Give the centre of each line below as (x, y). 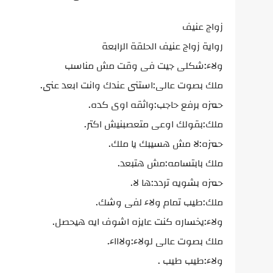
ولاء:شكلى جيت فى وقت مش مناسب (144, 66)
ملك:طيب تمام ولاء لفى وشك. (159, 202)
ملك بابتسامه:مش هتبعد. (170, 163)
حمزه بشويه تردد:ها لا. (177, 183)
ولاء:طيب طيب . (190, 261)
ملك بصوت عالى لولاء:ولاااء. (165, 241)
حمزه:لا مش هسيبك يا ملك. (166, 144)
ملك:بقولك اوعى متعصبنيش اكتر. (154, 124)
